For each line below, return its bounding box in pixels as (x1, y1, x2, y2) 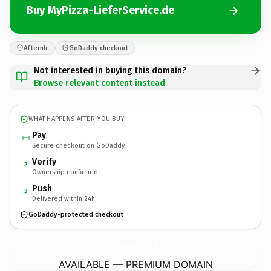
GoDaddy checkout (69, 44, 128, 52)
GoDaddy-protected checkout (28, 211, 123, 218)
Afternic (24, 44, 48, 52)
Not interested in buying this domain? (34, 65, 186, 76)
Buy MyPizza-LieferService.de (27, 4, 174, 17)
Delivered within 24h (32, 194, 95, 203)
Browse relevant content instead (34, 77, 165, 88)
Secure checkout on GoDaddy (32, 141, 125, 149)
